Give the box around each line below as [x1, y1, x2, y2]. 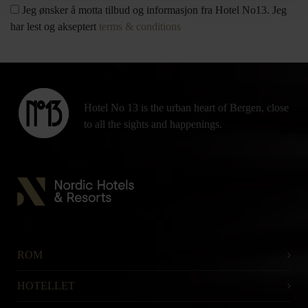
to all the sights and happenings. [84, 118, 222, 130]
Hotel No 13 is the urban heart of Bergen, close [84, 102, 289, 113]
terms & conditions [99, 21, 181, 32]
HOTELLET [17, 279, 75, 291]
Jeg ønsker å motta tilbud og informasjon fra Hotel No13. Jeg [19, 4, 287, 16]
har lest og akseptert [10, 21, 99, 32]
